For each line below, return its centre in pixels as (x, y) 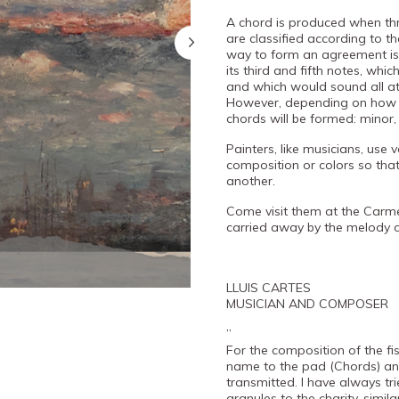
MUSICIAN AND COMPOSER (307, 304)
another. (251, 181)
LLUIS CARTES (269, 288)
